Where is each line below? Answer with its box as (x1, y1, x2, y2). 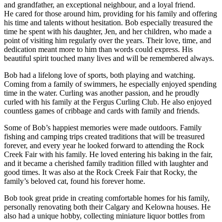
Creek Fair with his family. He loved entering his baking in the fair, (4, 150, 213, 159)
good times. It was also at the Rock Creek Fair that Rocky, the (4, 168, 197, 177)
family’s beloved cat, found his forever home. (4, 177, 145, 186)
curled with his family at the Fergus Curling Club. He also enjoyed (4, 98, 212, 107)
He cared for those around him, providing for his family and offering (4, 9, 217, 18)
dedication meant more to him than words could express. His (4, 45, 193, 54)
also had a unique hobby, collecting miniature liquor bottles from (4, 212, 205, 221)
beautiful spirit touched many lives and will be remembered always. (4, 54, 214, 63)
